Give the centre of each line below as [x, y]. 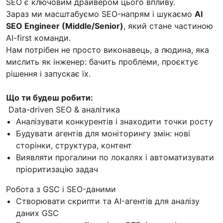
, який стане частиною [168, 26]
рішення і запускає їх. [48, 73]
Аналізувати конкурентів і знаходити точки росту [114, 121]
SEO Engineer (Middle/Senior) [65, 26]
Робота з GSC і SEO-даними [61, 189]
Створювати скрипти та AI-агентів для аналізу [108, 201]
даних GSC [37, 213]
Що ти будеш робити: [50, 97]
